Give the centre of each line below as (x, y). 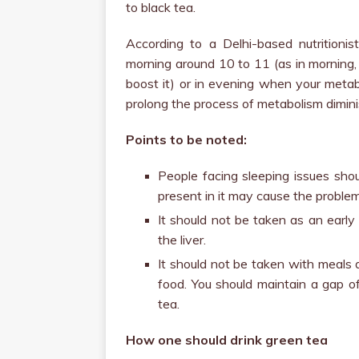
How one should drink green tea (227, 340)
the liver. (182, 240)
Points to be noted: (186, 139)
